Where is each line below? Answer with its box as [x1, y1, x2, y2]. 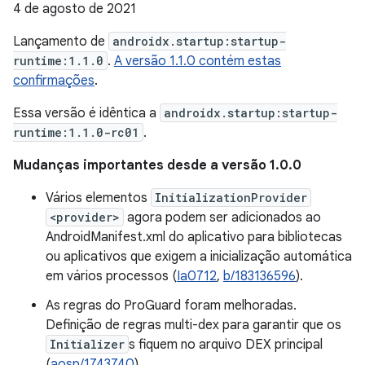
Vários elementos [46, 190, 151, 206]
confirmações [13, 73, 95, 89]
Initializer [50, 336, 125, 352]
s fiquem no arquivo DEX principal [129, 336, 323, 353]
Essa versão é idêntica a [13, 105, 160, 121]
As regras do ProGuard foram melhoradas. [46, 297, 297, 314]
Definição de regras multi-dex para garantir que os [46, 317, 341, 333]
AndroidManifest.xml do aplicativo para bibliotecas [46, 229, 342, 245]
